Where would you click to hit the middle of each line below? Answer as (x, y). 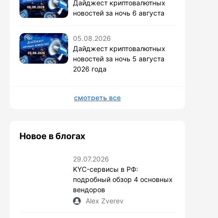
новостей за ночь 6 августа (119, 13)
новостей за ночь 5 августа (119, 59)
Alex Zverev (105, 201)
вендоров (89, 190)
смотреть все (97, 98)
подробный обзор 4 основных (123, 180)
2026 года (90, 69)
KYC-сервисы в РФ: (106, 169)
